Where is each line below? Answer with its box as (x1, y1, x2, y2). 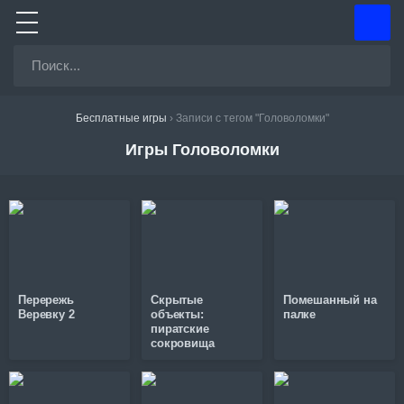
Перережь (18, 293, 74, 308)
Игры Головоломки (124, 141, 280, 159)
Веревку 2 (18, 308, 75, 322)
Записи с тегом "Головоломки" (175, 112, 329, 124)
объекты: (151, 308, 204, 322)
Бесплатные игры (75, 112, 167, 124)
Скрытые (151, 293, 203, 308)
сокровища (151, 336, 215, 351)
